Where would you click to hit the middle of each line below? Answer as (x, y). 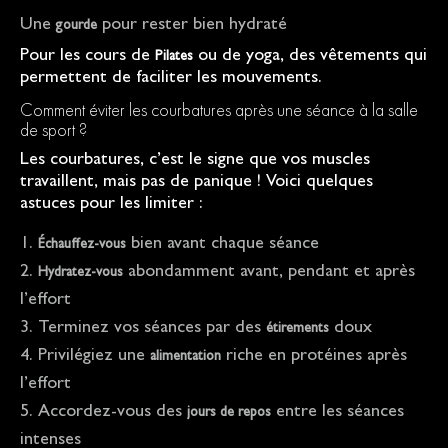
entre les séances (337, 413)
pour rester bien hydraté (192, 26)
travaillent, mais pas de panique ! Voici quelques (196, 183)
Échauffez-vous (82, 245)
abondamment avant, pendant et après (269, 273)
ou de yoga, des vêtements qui (310, 57)
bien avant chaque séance (222, 245)
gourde (76, 26)
